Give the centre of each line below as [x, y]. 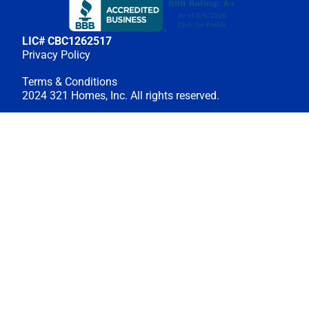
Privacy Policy [56, 54]
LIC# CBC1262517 [67, 41]
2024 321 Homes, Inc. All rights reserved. [121, 95]
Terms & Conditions [70, 81]
